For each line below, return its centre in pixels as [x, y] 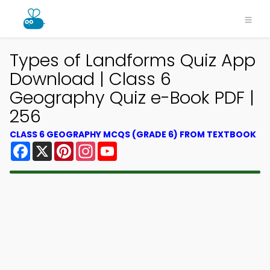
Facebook [54, 146]
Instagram [120, 146]
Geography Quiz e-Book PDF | [132, 98]
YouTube [137, 146]
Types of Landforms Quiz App [133, 60]
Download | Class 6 [90, 79]
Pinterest [95, 146]
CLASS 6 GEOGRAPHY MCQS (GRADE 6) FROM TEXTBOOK [133, 134]
